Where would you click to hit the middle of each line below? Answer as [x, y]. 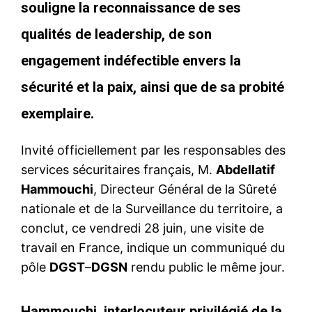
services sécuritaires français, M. [118, 169]
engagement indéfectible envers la [131, 60]
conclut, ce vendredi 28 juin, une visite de [142, 228]
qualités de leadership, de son [116, 34]
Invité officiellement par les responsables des [153, 150]
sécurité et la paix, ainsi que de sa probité [153, 87]
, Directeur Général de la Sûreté [185, 189]
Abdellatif [245, 169]
